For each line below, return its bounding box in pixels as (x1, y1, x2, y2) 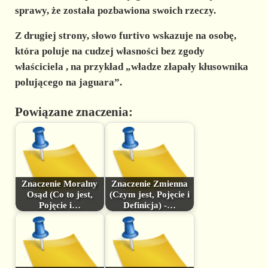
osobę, (208, 30, 236, 42)
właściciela (14, 61, 63, 73)
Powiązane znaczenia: (14, 105, 133, 120)
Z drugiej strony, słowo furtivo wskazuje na (14, 30, 209, 42)
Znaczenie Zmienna (111, 178, 188, 188)
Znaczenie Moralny (22, 178, 98, 188)
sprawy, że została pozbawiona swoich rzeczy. (14, 5, 216, 17)
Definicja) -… (123, 200, 176, 210)
